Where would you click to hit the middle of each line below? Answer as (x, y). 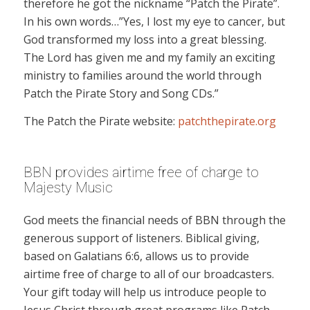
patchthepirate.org (228, 121)
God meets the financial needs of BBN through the (154, 220)
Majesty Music (68, 187)
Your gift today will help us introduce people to (145, 292)
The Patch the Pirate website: (100, 121)
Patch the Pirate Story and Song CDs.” (121, 94)
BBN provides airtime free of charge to (141, 172)
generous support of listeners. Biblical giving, (141, 238)
